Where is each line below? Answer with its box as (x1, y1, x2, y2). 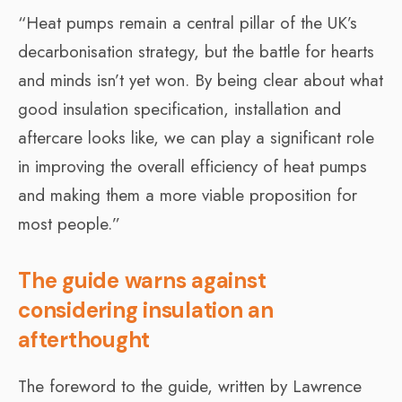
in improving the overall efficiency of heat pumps (18, 153, 367, 179)
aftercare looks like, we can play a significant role (18, 125, 374, 150)
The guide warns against (18, 266, 267, 294)
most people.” (18, 211, 120, 236)
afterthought (18, 325, 151, 354)
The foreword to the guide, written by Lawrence (18, 373, 362, 398)
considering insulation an (18, 295, 274, 324)
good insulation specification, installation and (18, 96, 341, 121)
